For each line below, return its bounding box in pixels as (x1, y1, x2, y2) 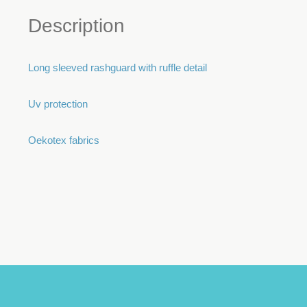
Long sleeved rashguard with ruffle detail (28, 62, 207, 73)
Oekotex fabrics (28, 134, 99, 146)
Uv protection (28, 98, 88, 110)
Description (28, 15, 125, 36)
